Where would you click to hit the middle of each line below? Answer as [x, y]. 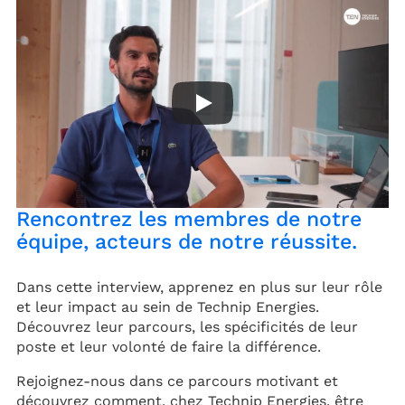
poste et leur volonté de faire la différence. [169, 347]
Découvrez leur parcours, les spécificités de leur [187, 327]
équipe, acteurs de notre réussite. [187, 242]
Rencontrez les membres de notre [189, 219]
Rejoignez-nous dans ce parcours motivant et [177, 381]
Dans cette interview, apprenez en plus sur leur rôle [199, 287]
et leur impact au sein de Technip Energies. [168, 307]
